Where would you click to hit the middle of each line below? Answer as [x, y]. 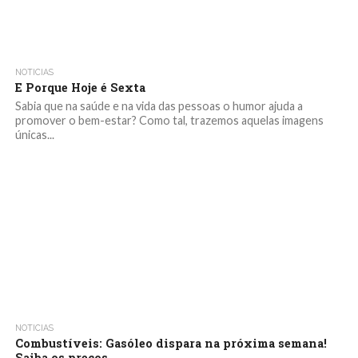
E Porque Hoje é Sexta [80, 88]
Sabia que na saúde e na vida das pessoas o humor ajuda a [159, 106]
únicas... [34, 135]
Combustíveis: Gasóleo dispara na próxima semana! [171, 343]
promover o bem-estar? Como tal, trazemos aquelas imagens [169, 120]
